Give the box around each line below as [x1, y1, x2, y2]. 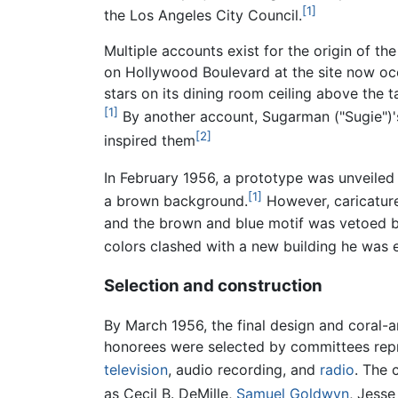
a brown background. [104, 192, 248, 211]
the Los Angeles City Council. [104, 6, 302, 25]
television [104, 361, 168, 379]
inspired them [104, 131, 195, 149]
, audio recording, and [168, 361, 320, 379]
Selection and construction [104, 275, 322, 296]
